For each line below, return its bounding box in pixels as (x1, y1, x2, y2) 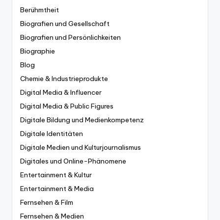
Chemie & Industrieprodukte (20, 74, 108, 83)
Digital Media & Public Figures (20, 101, 113, 110)
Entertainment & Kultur (20, 170, 92, 179)
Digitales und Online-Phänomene (20, 156, 126, 165)
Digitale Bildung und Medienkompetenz (20, 115, 144, 124)
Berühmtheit (20, 5, 59, 14)
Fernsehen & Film (20, 197, 73, 207)
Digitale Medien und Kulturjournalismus (20, 142, 141, 152)
